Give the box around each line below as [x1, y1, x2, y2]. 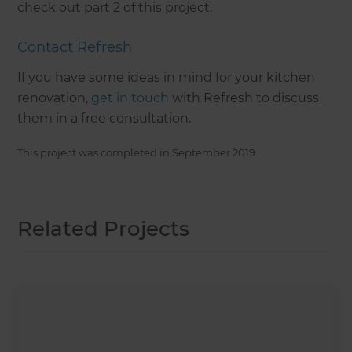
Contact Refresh [17, 38, 133, 56]
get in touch [91, 90, 170, 105]
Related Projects [17, 216, 190, 241]
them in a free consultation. [17, 111, 192, 126]
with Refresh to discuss [169, 90, 320, 105]
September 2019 [172, 146, 256, 159]
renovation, [17, 90, 92, 105]
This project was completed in [17, 146, 170, 159]
